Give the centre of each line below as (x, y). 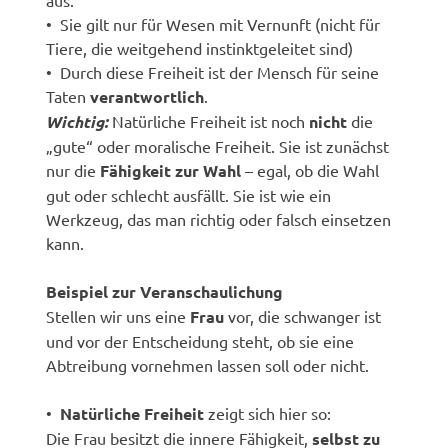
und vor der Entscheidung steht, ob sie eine (200, 340)
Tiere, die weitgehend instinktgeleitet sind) (200, 47)
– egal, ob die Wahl (310, 169)
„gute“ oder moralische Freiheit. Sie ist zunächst (218, 145)
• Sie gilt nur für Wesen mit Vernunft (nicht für (213, 23)
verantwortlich (147, 96)
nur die (73, 169)
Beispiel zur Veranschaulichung (165, 291)
